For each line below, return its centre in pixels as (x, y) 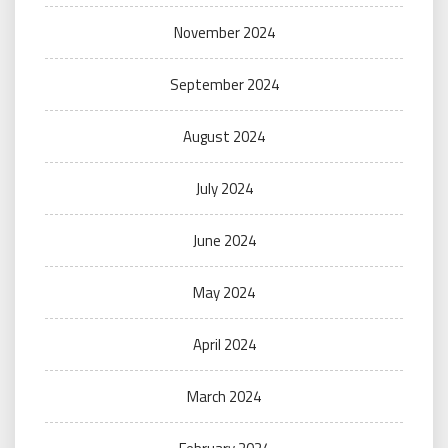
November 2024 (224, 33)
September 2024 (224, 85)
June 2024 (224, 241)
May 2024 (224, 293)
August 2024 (224, 137)
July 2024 (224, 189)
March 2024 (224, 397)
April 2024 (224, 345)
